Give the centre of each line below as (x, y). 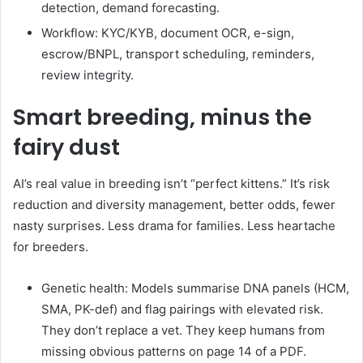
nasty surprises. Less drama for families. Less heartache (174, 225)
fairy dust (66, 147)
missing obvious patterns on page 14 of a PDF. (174, 351)
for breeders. (51, 246)
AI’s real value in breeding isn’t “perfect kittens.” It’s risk (171, 183)
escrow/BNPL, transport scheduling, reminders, (178, 54)
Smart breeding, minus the (162, 117)
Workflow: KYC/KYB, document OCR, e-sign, (168, 33)
